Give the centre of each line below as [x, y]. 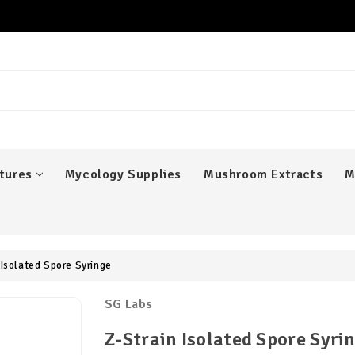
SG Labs [129, 304]
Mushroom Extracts [263, 174]
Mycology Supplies [123, 174]
